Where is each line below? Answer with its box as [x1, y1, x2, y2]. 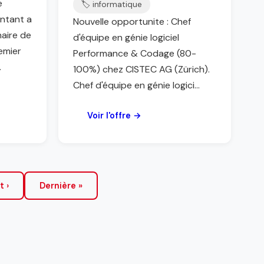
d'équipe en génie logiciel [73, 31, 179, 44]
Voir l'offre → [87, 110, 141, 121]
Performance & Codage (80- [73, 47, 196, 60]
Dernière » [39, 180, 82, 191]
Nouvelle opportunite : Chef [73, 15, 191, 28]
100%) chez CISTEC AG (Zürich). [73, 63, 210, 75]
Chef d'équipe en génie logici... [73, 79, 200, 91]
